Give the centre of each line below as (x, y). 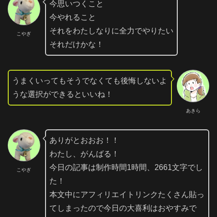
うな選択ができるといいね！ (62, 94)
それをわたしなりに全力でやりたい (111, 31)
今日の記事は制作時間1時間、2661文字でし (126, 167)
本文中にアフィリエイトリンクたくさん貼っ (127, 194)
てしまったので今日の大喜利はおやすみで (123, 208)
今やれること (72, 17)
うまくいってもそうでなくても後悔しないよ (90, 81)
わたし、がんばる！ (84, 154)
